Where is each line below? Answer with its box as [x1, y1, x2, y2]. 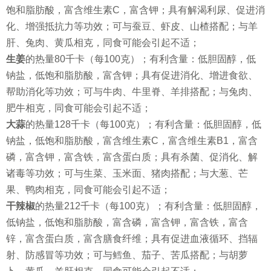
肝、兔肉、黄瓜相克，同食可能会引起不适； [6, 38, 200, 48]
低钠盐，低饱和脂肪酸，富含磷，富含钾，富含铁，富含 [6, 217, 248, 227]
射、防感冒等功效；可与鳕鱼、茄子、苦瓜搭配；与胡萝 [6, 250, 248, 260]
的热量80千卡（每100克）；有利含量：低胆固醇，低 [25, 54, 256, 64]
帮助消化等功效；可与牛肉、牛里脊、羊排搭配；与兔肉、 [6, 87, 258, 97]
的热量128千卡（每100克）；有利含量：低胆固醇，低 [25, 119, 261, 129]
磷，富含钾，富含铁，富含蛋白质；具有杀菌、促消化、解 [6, 152, 258, 162]
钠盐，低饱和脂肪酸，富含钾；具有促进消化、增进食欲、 [6, 70, 258, 80]
